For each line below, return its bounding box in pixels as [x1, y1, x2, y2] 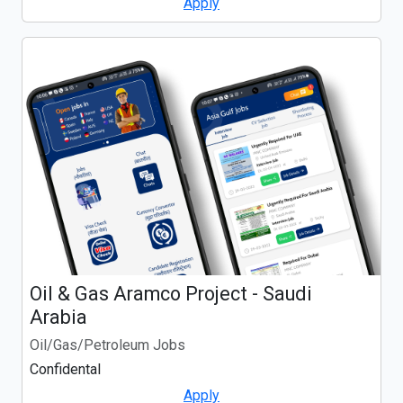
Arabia [30, 306, 87, 329]
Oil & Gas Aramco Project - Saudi [30, 282, 312, 306]
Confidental [30, 361, 101, 379]
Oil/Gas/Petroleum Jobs [30, 336, 185, 354]
